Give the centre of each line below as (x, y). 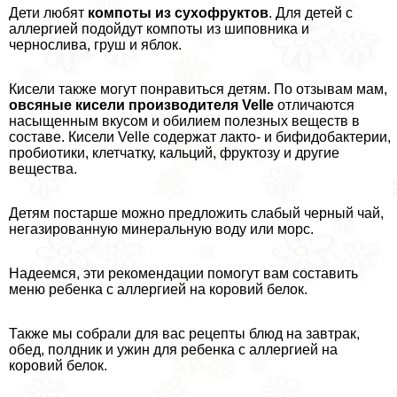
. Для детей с (311, 13)
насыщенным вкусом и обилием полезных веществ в (184, 121)
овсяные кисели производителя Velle (141, 105)
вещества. (43, 169)
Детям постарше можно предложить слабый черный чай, (196, 214)
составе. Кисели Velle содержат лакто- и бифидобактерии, (200, 137)
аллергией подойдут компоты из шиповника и (159, 29)
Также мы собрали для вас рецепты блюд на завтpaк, (184, 334)
